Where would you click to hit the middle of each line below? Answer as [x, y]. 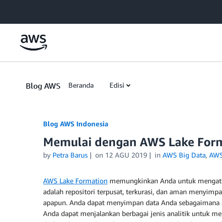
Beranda [81, 85]
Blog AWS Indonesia [76, 124]
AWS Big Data [184, 155]
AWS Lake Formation [75, 181]
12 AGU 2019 [126, 155]
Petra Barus [70, 155]
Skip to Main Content [37, 10]
